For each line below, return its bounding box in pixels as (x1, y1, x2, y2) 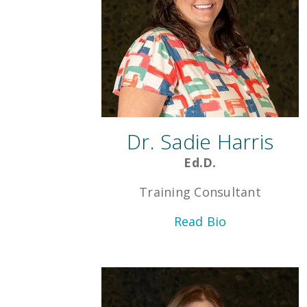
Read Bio (173, 213, 227, 230)
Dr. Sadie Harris (127, 127, 273, 156)
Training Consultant (139, 184, 261, 201)
